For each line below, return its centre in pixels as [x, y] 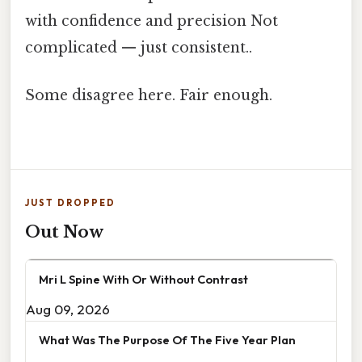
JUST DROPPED [70, 203]
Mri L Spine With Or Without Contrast [143, 280]
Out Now [64, 232]
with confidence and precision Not [152, 21]
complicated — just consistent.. [139, 47]
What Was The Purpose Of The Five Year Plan [167, 340]
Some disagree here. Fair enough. [149, 96]
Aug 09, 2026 [68, 309]
